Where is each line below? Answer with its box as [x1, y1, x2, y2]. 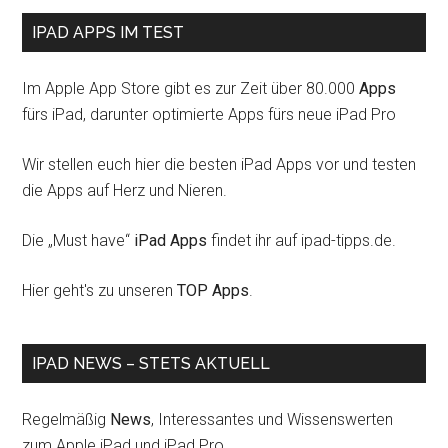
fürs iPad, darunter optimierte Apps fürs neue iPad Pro [22, 105, 397, 124]
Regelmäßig [22, 410, 111, 429]
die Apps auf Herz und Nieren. [22, 181, 228, 200]
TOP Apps [177, 281, 250, 300]
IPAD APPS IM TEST [32, 23, 185, 42]
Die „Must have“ [22, 231, 135, 250]
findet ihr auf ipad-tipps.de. [207, 231, 397, 250]
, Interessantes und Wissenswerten [151, 410, 394, 429]
